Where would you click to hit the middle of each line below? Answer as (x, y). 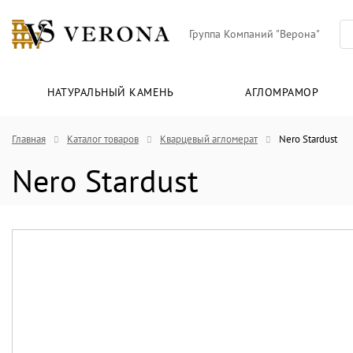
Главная (29, 139)
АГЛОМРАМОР (282, 93)
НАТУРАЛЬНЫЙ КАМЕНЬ (111, 93)
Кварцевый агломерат (209, 139)
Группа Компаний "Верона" (255, 34)
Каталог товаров (103, 139)
